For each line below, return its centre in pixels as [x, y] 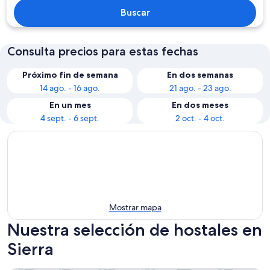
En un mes [70, 105]
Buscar [135, 12]
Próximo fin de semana [70, 75]
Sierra [30, 249]
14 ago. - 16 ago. [70, 88]
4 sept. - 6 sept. [70, 118]
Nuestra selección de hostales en [135, 230]
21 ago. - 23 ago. [200, 88]
